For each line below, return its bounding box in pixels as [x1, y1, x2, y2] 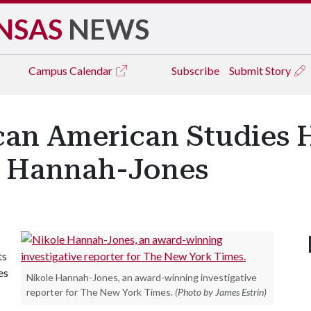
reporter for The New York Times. [26, 286, 173, 298]
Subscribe [171, 64, 219, 77]
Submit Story [229, 64, 293, 77]
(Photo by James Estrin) [175, 286, 267, 298]
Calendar [69, 64, 115, 77]
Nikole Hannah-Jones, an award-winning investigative [26, 271, 257, 283]
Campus [28, 64, 69, 77]
